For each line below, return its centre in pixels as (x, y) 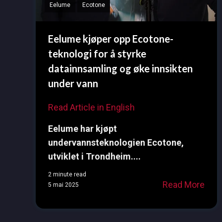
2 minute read (67, 175)
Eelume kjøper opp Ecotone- (111, 39)
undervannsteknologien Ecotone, (116, 143)
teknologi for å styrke (97, 54)
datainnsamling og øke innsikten (120, 69)
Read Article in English (91, 108)
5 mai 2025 (63, 185)
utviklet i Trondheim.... (94, 157)
